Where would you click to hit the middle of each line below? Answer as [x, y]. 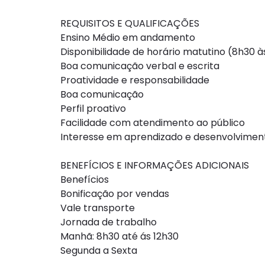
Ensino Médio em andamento [128, 38]
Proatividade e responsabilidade [135, 80]
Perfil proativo [93, 109]
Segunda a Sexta [99, 251]
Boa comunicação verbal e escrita [140, 66]
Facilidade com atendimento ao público [153, 123]
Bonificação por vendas [115, 194]
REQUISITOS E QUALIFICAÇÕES [130, 23]
